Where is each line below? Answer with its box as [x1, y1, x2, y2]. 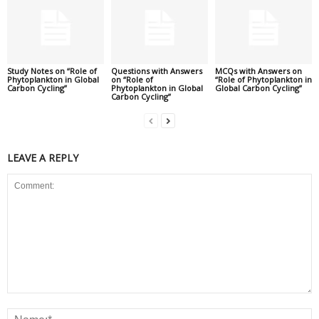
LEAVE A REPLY [7, 150, 78, 164]
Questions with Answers [110, 65, 202, 76]
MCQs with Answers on [214, 65, 302, 76]
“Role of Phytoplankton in [214, 73, 312, 85]
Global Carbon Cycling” [214, 82, 302, 93]
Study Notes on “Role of [7, 65, 97, 76]
